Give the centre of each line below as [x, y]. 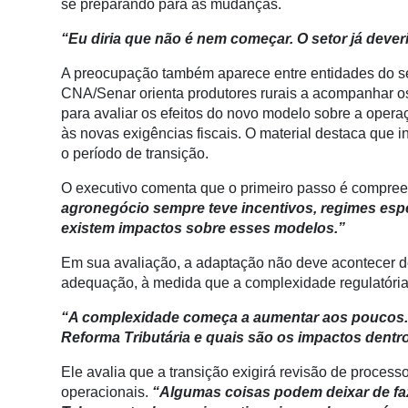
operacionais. [107, 392]
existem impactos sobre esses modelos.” [203, 228]
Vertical [31, 234]
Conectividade [54, 10]
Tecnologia [43, 323]
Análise [32, 85]
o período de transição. [135, 153]
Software [36, 269]
